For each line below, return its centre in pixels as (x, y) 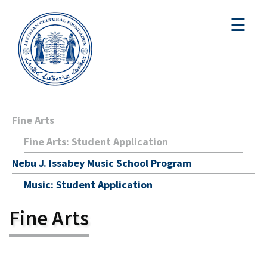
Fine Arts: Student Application (96, 142)
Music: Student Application (88, 184)
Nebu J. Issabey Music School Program (102, 163)
